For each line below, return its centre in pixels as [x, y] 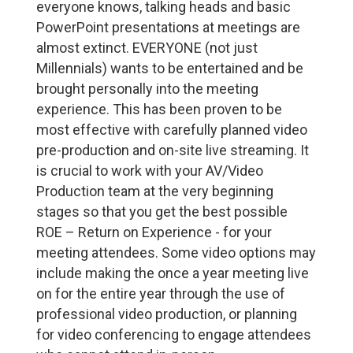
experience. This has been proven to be [160, 110]
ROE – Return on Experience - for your [154, 232]
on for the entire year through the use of [161, 294]
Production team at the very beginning [155, 191]
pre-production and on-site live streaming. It [173, 150]
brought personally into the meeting [148, 89]
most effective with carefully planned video [172, 130]
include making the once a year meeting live [173, 273]
